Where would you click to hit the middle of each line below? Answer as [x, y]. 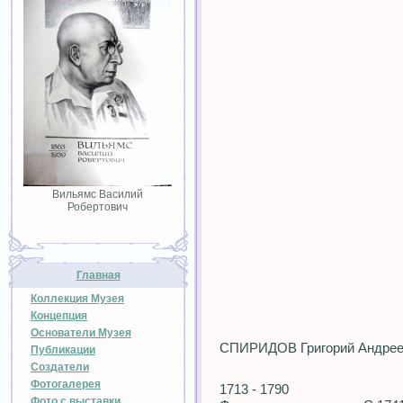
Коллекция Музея [77, 299]
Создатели [60, 367]
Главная [98, 275]
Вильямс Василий [97, 194]
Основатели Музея [81, 333]
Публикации [63, 350]
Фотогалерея [66, 384]
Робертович [97, 207]
